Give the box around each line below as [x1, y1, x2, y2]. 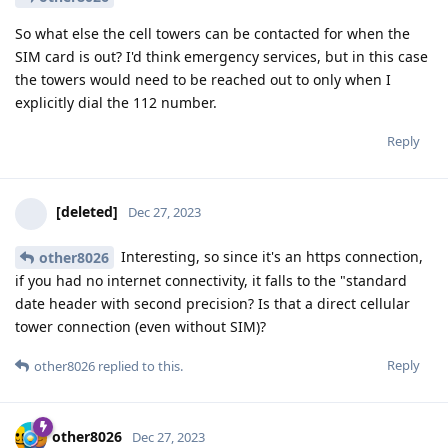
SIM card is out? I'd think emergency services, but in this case [15, 46, 428, 66]
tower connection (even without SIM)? [15, 317, 266, 337]
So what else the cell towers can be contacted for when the [15, 23, 410, 43]
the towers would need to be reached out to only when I [15, 69, 391, 89]
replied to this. [95, 357, 183, 376]
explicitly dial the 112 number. [15, 92, 217, 112]
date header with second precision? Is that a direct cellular [15, 294, 410, 314]
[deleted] [56, 202, 118, 222]
